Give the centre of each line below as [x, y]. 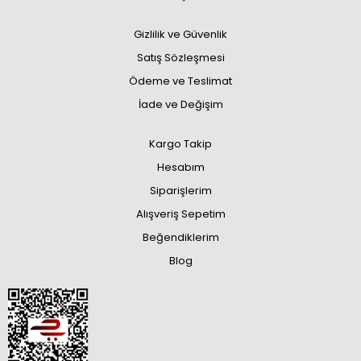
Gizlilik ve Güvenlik [180, 34]
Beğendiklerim [180, 237]
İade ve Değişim [180, 104]
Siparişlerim [180, 191]
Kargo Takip [180, 144]
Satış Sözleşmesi [180, 58]
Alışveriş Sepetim [180, 214]
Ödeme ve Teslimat [180, 81]
